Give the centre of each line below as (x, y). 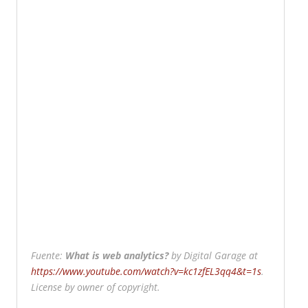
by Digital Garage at (213, 255)
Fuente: (48, 255)
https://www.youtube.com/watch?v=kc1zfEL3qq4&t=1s (146, 271)
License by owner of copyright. (95, 287)
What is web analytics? (117, 255)
